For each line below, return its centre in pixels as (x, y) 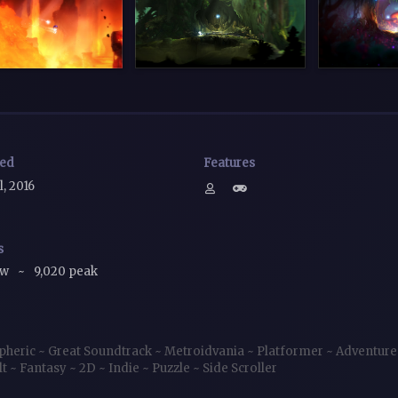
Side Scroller (240, 368)
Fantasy (44, 368)
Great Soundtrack (101, 351)
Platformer (291, 351)
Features (229, 163)
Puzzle (172, 368)
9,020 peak (66, 272)
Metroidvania (206, 351)
